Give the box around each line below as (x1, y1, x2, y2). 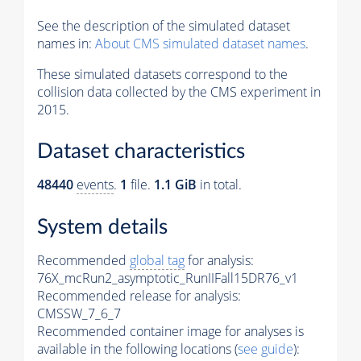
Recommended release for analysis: (37, 286, 241, 305)
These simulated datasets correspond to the (37, 64, 288, 83)
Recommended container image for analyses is (37, 322, 304, 340)
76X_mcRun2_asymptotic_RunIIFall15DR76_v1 (37, 268, 298, 287)
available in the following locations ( (37, 339, 238, 358)
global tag (130, 251, 185, 269)
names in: (37, 34, 95, 52)
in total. (197, 176, 242, 194)
